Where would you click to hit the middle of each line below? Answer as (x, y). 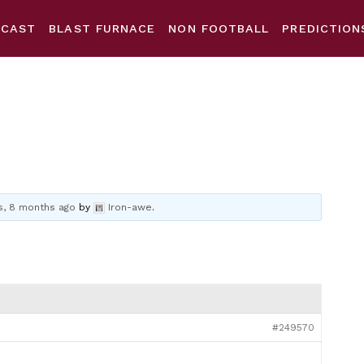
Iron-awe (130, 207)
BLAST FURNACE (102, 28)
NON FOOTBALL (219, 28)
